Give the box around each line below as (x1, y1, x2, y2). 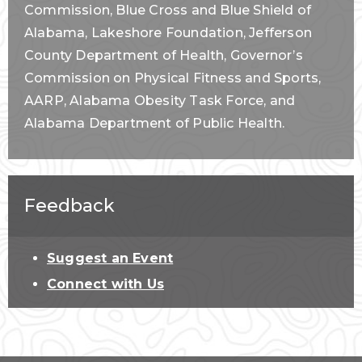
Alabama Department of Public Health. (24, 116, 285, 132)
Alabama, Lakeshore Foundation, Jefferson (24, 25, 313, 41)
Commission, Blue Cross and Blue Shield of (24, 2, 312, 19)
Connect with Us (47, 276, 164, 292)
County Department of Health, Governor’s (24, 48, 303, 64)
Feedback (24, 195, 115, 217)
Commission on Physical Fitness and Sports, (24, 70, 322, 86)
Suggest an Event (47, 250, 174, 267)
